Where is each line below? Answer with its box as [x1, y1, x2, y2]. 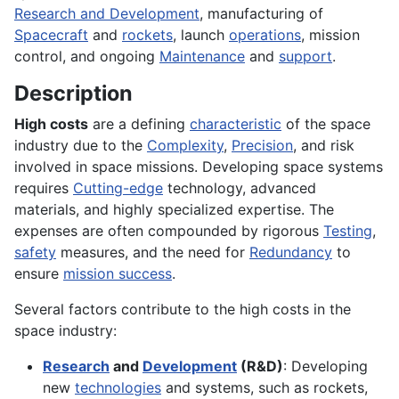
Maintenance [159, 47, 245, 66]
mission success [63, 265, 172, 283]
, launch [173, 26, 229, 45]
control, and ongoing [14, 47, 159, 66]
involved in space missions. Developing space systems [14, 158, 383, 176]
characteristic [190, 115, 281, 134]
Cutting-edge [73, 179, 163, 198]
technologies [75, 379, 161, 397]
